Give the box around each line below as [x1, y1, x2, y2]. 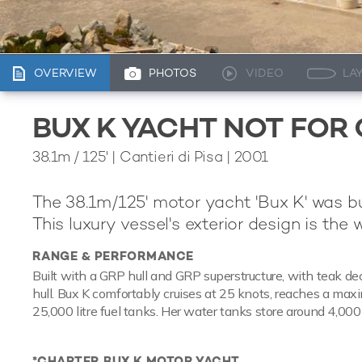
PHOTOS [149, 65, 197, 81]
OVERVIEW [33, 65, 97, 81]
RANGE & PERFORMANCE [32, 248, 194, 264]
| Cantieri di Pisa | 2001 [107, 147, 268, 166]
